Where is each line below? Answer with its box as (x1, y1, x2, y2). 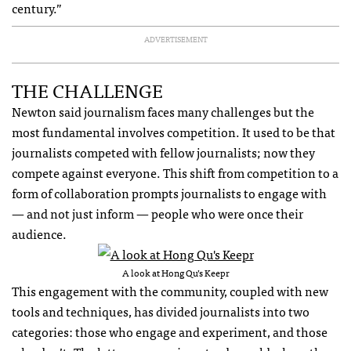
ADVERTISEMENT (143, 33, 208, 46)
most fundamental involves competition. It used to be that (12, 121, 335, 143)
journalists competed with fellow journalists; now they (12, 142, 315, 163)
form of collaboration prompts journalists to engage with (12, 183, 327, 204)
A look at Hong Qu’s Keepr (121, 265, 230, 281)
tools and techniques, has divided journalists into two (12, 301, 309, 322)
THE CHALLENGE (12, 74, 163, 106)
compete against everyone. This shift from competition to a (12, 162, 338, 183)
